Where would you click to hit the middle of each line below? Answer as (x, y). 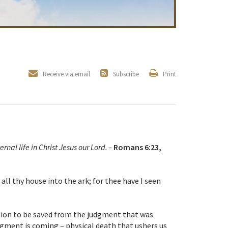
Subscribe (126, 74)
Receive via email (66, 74)
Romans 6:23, (137, 147)
